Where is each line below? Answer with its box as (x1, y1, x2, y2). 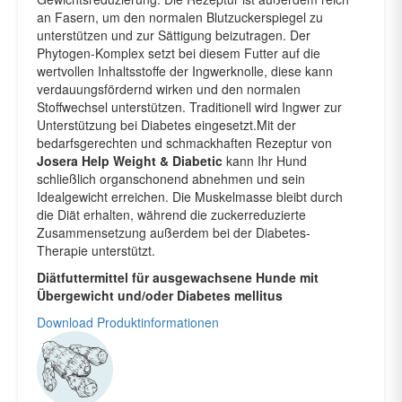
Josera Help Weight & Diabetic (37, 151, 223, 170)
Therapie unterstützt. (37, 240, 155, 259)
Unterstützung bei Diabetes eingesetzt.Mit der (37, 115, 296, 134)
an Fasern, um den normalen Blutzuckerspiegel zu (37, 7, 323, 26)
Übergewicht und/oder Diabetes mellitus (37, 285, 283, 304)
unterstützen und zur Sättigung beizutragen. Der (37, 25, 310, 44)
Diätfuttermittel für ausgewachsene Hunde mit (37, 267, 319, 286)
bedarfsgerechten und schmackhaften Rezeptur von (37, 133, 332, 152)
